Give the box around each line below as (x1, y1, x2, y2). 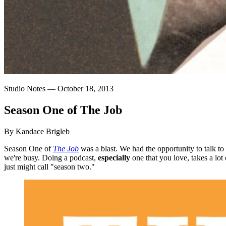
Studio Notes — (4, 84, 58, 93)
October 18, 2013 (58, 84, 114, 93)
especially (98, 153, 130, 162)
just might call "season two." (4, 162, 95, 171)
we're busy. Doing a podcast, (4, 153, 98, 162)
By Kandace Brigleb (4, 127, 70, 136)
